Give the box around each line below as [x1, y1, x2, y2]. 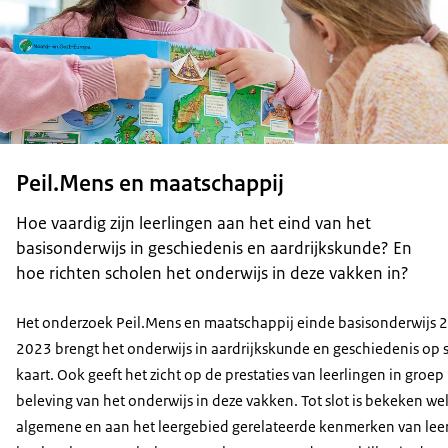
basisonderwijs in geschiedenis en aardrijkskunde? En [16, 237, 412, 260]
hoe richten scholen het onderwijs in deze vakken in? [16, 262, 409, 285]
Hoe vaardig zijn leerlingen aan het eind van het [16, 212, 371, 235]
